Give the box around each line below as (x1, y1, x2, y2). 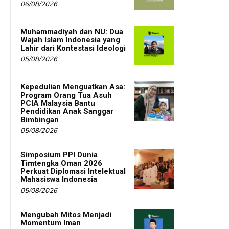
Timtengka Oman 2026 (20, 158, 102, 168)
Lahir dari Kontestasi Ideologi (20, 43, 126, 53)
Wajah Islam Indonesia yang (20, 35, 120, 45)
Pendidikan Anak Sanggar (20, 107, 113, 117)
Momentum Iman (20, 218, 81, 228)
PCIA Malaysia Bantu (20, 99, 95, 108)
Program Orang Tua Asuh (20, 90, 112, 100)
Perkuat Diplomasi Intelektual (20, 167, 126, 176)
